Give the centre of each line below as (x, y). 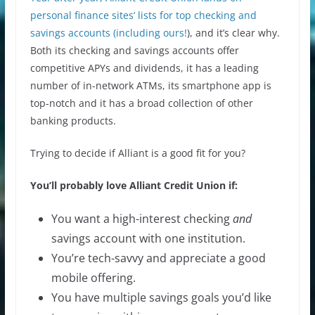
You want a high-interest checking (142, 219)
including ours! (151, 33)
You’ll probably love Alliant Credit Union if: (134, 186)
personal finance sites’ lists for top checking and (143, 15)
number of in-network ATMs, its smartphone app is (150, 86)
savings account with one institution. (148, 239)
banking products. (73, 121)
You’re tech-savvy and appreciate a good (158, 258)
